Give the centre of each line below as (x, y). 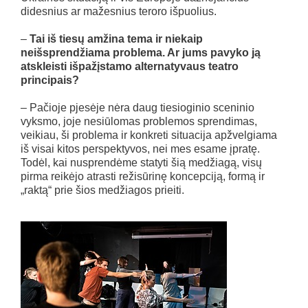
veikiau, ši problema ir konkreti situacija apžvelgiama (149, 135)
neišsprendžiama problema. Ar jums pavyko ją (141, 53)
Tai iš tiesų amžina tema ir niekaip (115, 39)
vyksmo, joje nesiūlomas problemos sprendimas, (139, 122)
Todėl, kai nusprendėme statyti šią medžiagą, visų (141, 163)
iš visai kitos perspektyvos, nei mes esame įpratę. (140, 149)
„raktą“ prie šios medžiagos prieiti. (102, 190)
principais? (50, 80)
